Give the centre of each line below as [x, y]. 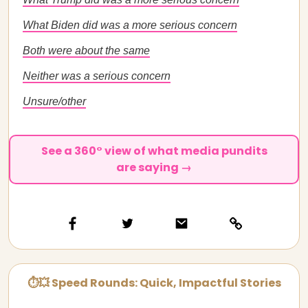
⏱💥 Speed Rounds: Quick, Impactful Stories [154, 283]
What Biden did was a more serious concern [130, 25]
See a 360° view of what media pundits [154, 151]
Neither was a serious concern [97, 76]
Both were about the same [86, 51]
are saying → [154, 167]
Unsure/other [54, 101]
